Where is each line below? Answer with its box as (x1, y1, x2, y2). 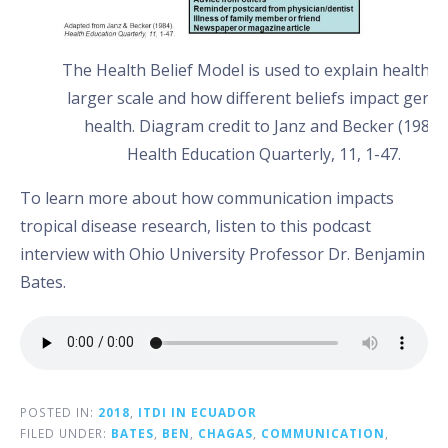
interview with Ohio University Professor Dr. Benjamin (20, 242, 425, 265)
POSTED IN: (20, 403, 98, 420)
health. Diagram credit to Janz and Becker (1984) (84, 114, 444, 137)
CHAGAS (198, 424, 253, 441)
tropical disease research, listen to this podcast (20, 214, 371, 237)
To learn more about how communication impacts (20, 186, 394, 209)
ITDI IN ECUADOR (138, 403, 257, 420)
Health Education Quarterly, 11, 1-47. (127, 142, 401, 165)
